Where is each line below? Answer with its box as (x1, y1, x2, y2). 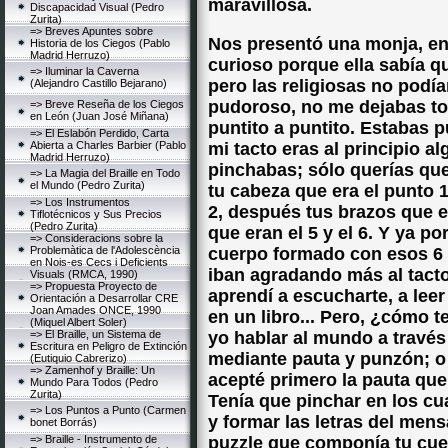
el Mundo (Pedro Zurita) (30, 179, 145, 191)
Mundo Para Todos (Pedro (30, 376, 158, 388)
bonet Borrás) (30, 416, 97, 428)
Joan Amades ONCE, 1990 (30, 304, 161, 316)
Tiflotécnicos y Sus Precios (30, 208, 162, 220)
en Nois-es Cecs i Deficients (30, 256, 168, 268)
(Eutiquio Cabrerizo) (30, 352, 127, 364)
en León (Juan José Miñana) (30, 110, 169, 122)
